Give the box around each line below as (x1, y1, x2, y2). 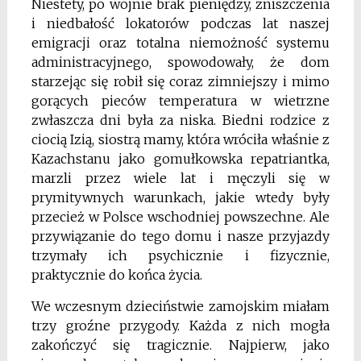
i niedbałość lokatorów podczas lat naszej (31, 15, 330, 31)
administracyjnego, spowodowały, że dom (31, 53, 330, 70)
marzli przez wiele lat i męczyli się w (31, 169, 330, 186)
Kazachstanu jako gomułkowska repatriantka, (31, 150, 330, 167)
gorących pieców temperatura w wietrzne (31, 92, 330, 109)
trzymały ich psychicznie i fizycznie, (31, 247, 330, 263)
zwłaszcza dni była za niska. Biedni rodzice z (31, 111, 330, 128)
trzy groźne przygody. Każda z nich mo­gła (31, 317, 330, 334)
